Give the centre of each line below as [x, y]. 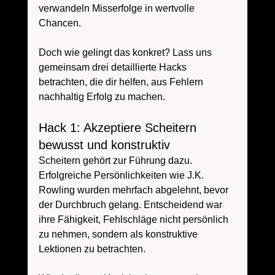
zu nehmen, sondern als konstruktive [119, 234]
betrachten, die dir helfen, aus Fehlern [122, 82]
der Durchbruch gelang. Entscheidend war [131, 205]
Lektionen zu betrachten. [92, 249]
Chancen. [61, 23]
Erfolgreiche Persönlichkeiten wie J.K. [122, 176]
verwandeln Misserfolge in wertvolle [118, 9]
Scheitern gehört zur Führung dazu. [116, 161]
